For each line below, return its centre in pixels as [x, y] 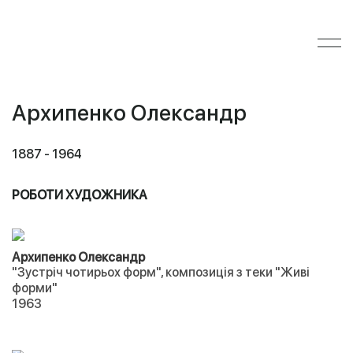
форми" [36, 288]
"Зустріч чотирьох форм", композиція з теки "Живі [161, 272]
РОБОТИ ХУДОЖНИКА [80, 195]
